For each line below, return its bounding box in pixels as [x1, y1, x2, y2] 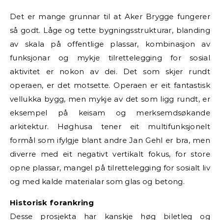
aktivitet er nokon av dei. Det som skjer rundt [10, 66, 210, 76]
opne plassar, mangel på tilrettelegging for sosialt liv [10, 163, 210, 172]
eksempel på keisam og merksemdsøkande [10, 108, 210, 117]
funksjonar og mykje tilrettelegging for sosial [10, 53, 210, 62]
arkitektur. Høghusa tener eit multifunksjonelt [10, 121, 210, 131]
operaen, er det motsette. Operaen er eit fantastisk [10, 80, 210, 90]
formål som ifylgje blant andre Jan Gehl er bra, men [10, 135, 210, 145]
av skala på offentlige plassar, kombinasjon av [10, 39, 210, 49]
